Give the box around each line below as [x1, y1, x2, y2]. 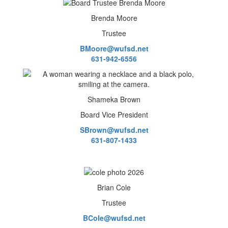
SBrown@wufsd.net [79, 125, 149, 135]
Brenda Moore [91, 13, 137, 23]
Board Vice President [80, 109, 148, 120]
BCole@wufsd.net [82, 212, 146, 223]
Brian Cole [97, 182, 131, 192]
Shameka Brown [88, 94, 140, 105]
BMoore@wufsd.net [79, 43, 149, 54]
